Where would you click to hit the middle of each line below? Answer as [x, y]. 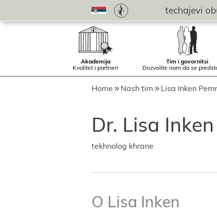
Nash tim [137, 88]
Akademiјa [95, 61]
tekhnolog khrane [123, 146]
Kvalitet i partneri [95, 68]
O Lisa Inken [136, 201]
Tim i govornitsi [187, 61]
